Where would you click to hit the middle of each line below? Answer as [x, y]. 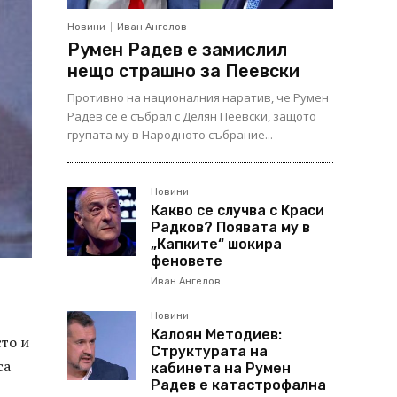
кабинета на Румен [221, 368]
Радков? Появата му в [230, 227]
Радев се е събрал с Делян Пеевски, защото [192, 116]
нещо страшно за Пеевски [183, 71]
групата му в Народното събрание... [170, 135]
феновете [187, 261]
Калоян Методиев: [216, 335]
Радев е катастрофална [238, 385]
